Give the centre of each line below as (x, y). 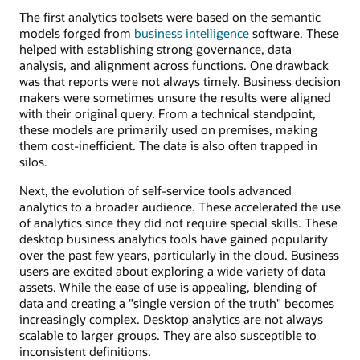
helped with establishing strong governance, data (155, 49)
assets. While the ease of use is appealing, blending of (168, 287)
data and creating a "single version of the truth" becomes (177, 303)
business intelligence (192, 33)
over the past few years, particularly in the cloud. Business (179, 255)
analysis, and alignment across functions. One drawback (174, 65)
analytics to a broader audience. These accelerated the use (180, 207)
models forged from (77, 33)
